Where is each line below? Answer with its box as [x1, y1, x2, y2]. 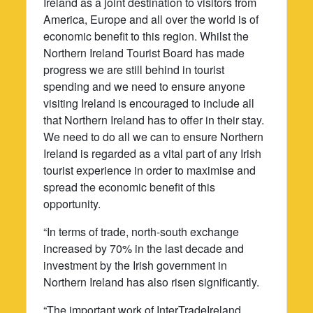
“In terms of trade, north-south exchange [43, 223, 240, 240]
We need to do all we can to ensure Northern [43, 128, 264, 145]
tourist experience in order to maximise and [43, 161, 256, 178]
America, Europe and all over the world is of [43, 10, 259, 27]
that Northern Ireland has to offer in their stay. [43, 111, 265, 128]
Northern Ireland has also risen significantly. [43, 273, 260, 290]
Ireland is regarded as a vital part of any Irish [43, 145, 262, 161]
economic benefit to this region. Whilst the [43, 27, 249, 44]
